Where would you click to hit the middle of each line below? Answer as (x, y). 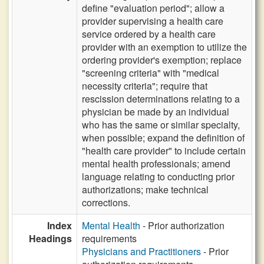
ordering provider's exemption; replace (162, 60)
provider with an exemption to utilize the (164, 47)
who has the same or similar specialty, (161, 125)
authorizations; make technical (145, 189)
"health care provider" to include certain (164, 151)
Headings (50, 238)
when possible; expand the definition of (163, 138)
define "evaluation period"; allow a (153, 8)
